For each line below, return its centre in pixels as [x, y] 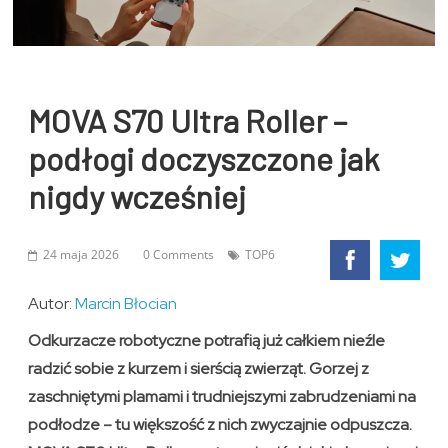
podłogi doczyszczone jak [204, 158]
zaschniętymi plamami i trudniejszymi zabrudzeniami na [222, 397]
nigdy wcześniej [137, 196]
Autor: [52, 304]
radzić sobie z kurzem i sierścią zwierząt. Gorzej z [199, 369]
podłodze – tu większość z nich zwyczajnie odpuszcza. [220, 425]
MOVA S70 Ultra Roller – [188, 120]
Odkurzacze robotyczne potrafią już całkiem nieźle [207, 341]
